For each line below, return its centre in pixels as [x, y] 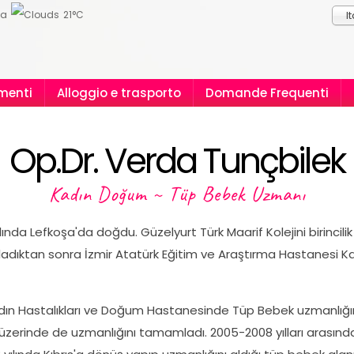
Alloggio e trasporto [119, 93]
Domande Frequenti [267, 93]
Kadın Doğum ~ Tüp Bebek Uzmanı [177, 194]
